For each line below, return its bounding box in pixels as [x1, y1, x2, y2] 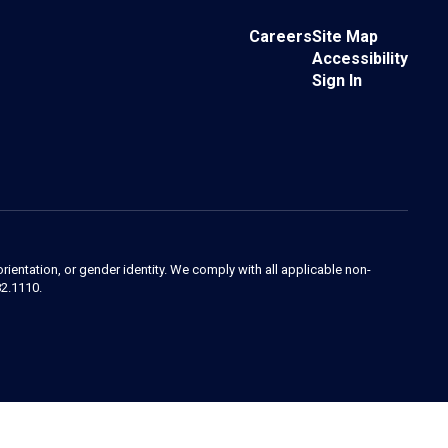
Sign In [311, 71, 362, 90]
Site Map [311, 27, 378, 46]
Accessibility [311, 49, 408, 68]
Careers [248, 27, 312, 46]
